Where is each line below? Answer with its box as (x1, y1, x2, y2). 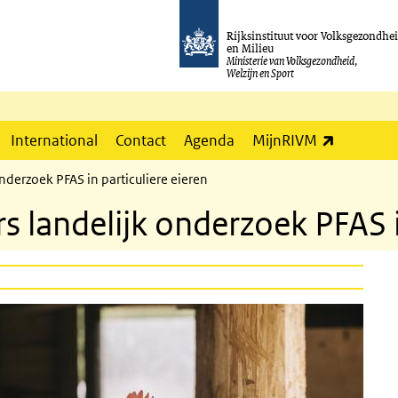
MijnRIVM (252, 131, 317, 150)
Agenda (184, 131, 235, 150)
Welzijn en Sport (227, 65, 295, 81)
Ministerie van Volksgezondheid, (227, 52, 359, 68)
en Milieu (227, 40, 275, 56)
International (11, 131, 98, 150)
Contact (115, 131, 166, 150)
